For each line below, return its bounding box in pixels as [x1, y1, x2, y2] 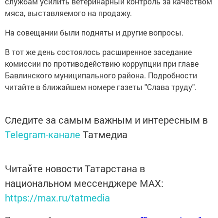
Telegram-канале [5, 128, 80, 141]
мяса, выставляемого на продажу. [5, 8, 132, 18]
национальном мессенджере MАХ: [5, 177, 163, 190]
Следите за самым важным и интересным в [5, 113, 208, 127]
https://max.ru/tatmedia [5, 191, 110, 204]
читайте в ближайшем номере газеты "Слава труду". [5, 82, 197, 92]
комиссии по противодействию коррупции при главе [5, 58, 199, 69]
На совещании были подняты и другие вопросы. [5, 27, 183, 38]
